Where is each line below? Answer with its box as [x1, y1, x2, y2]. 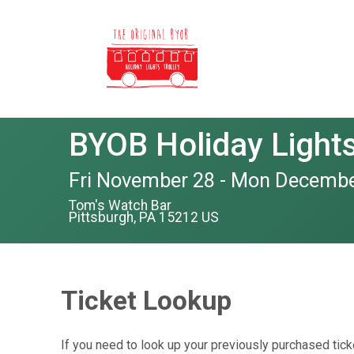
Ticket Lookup [61, 284, 232, 316]
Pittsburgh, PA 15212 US [69, 209, 219, 225]
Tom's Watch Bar [69, 197, 171, 213]
